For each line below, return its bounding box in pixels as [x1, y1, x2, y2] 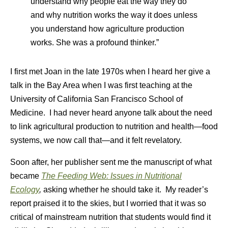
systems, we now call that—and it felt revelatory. [10, 136, 182, 145]
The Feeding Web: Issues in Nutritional [41, 172, 182, 180]
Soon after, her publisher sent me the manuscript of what [10, 158, 212, 166]
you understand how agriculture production [31, 24, 184, 33]
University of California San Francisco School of [10, 95, 183, 103]
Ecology [10, 185, 39, 194]
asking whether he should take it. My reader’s [43, 185, 208, 194]
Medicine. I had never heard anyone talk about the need [10, 108, 212, 117]
